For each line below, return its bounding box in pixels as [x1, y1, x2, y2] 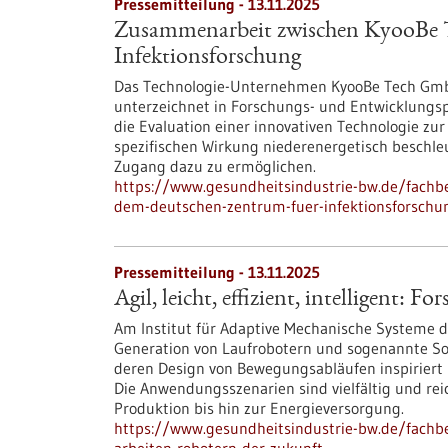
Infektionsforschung [114, 46, 301, 70]
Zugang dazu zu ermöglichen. [114, 156, 316, 176]
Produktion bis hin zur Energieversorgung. [114, 398, 404, 418]
